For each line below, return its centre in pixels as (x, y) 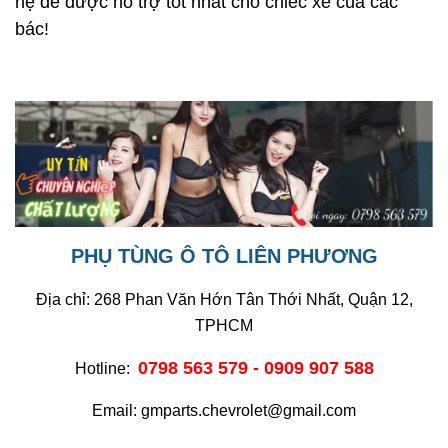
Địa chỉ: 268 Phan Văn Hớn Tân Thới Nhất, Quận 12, (224, 299)
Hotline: (106, 368)
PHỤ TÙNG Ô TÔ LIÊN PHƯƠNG (224, 255)
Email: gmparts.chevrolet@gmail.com (224, 410)
